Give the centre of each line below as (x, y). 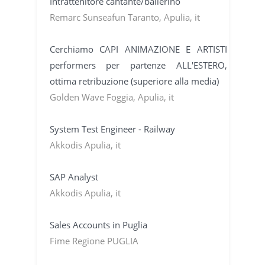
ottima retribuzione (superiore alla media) (134, 81)
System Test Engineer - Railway (112, 129)
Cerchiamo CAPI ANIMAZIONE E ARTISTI (138, 49)
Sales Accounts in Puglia (98, 224)
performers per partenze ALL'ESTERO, (138, 65)
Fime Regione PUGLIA (94, 240)
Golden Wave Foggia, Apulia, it (112, 97)
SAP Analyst (74, 177)
